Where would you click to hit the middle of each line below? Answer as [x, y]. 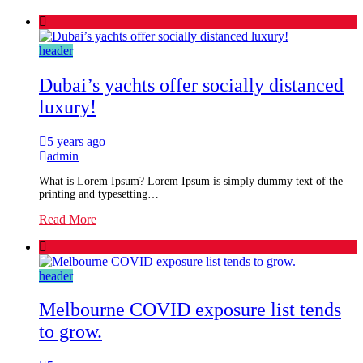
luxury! [68, 107]
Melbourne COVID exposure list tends [190, 310]
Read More [68, 219]
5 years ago [76, 141]
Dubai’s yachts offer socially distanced [191, 85]
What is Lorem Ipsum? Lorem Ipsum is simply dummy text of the [191, 181]
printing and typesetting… [99, 194]
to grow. [70, 332]
